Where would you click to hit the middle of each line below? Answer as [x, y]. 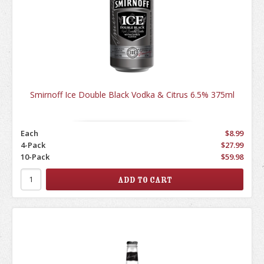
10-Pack [35, 156]
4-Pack [33, 145]
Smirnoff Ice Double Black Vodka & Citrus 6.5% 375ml [132, 95]
